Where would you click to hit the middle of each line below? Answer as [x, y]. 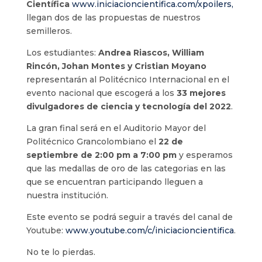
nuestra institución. [67, 196]
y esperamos [204, 155]
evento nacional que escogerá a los [101, 93]
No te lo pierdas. [61, 252]
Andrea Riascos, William [151, 53]
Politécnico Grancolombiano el [92, 142]
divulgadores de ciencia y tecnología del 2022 [128, 107]
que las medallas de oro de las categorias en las [126, 169]
